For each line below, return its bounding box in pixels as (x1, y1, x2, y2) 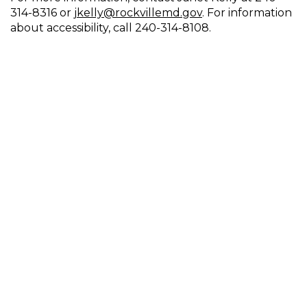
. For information (202, 6, 292, 19)
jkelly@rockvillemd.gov (74, 6, 202, 19)
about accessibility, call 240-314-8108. (10, 21, 211, 34)
